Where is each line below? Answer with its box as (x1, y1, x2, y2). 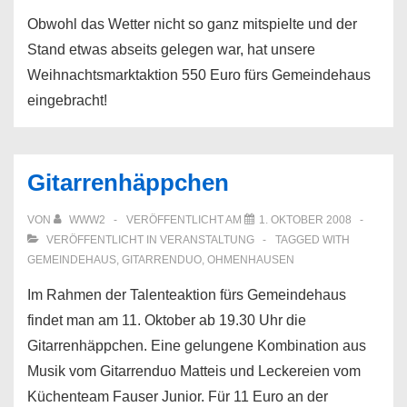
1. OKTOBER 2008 (259, 213, 352, 226)
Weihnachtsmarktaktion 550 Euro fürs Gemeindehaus (27, 67, 371, 83)
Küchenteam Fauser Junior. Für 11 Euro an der (27, 389, 328, 404)
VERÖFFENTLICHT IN (44, 233, 160, 246)
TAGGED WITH (275, 233, 350, 246)
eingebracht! (27, 93, 107, 108)
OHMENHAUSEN (207, 253, 294, 266)
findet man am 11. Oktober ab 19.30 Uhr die (27, 313, 306, 328)
